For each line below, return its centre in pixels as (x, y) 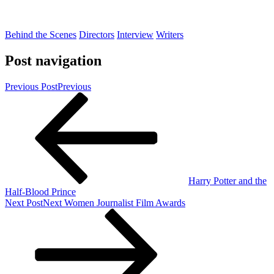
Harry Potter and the (228, 180)
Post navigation (53, 60)
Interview (135, 34)
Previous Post (31, 86)
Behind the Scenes (41, 34)
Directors (97, 34)
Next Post (24, 202)
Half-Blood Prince (40, 191)
